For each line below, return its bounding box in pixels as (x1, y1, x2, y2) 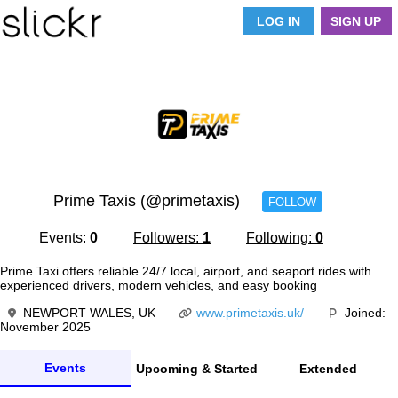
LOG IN (257, 14, 301, 29)
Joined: (345, 306, 386, 320)
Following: (246, 230, 315, 245)
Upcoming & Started (136, 362, 259, 376)
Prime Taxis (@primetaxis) (53, 191, 240, 210)
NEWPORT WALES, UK (23, 306, 155, 320)
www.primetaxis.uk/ (196, 306, 304, 320)
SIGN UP (330, 14, 382, 29)
